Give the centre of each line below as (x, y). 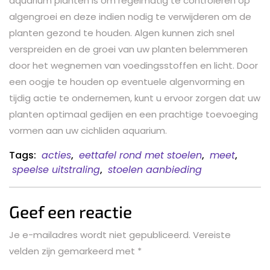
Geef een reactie (71, 211)
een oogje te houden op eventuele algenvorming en (127, 81)
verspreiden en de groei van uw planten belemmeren (128, 49)
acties (56, 155)
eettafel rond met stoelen (140, 155)
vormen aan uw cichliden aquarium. (88, 130)
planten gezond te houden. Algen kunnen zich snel (122, 33)
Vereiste (212, 234)
